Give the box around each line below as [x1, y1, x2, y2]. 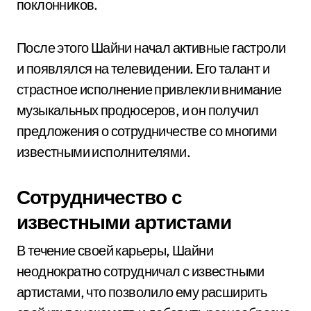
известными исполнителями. [17, 143, 190, 160]
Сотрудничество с [17, 185, 182, 209]
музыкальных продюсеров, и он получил [17, 101, 259, 119]
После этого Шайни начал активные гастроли [17, 39, 286, 56]
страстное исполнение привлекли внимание [17, 81, 282, 98]
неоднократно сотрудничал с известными [17, 262, 264, 280]
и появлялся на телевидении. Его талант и [17, 60, 269, 77]
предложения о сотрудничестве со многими [17, 122, 277, 140]
